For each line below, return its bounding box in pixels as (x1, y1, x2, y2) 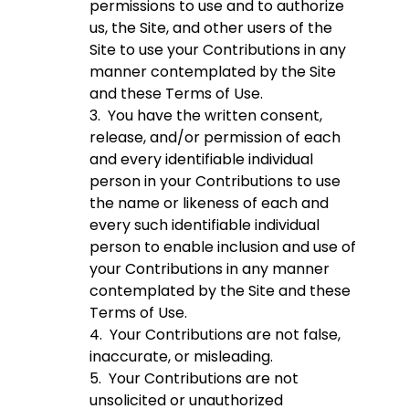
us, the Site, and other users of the (89, 17, 332, 39)
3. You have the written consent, (89, 105, 322, 127)
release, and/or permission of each (89, 127, 341, 149)
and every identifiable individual (89, 149, 313, 171)
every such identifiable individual (89, 215, 320, 236)
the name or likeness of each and (89, 193, 329, 215)
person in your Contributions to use (89, 171, 341, 193)
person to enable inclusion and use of (89, 236, 356, 258)
